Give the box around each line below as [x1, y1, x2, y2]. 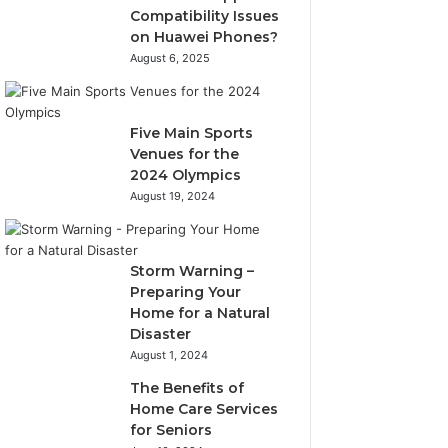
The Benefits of [130, 379, 245, 397]
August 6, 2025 [130, 51, 211, 65]
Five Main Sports [130, 124, 254, 142]
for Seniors [130, 421, 213, 439]
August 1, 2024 [130, 348, 209, 362]
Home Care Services [130, 400, 279, 418]
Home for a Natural [130, 304, 271, 322]
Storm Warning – [130, 262, 255, 280]
